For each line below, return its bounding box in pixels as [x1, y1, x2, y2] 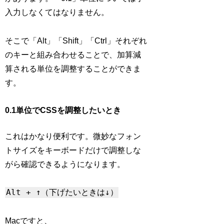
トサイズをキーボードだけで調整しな [5, 145, 141, 154]
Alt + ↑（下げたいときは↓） [5, 187, 118, 197]
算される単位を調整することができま [5, 64, 141, 73]
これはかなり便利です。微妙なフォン [5, 131, 141, 140]
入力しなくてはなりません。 [5, 8, 109, 17]
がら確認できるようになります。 [5, 159, 125, 168]
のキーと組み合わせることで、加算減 [5, 50, 141, 59]
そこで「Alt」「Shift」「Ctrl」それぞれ [5, 36, 147, 45]
